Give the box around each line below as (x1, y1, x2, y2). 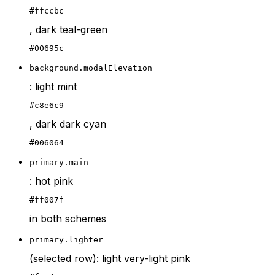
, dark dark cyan (29, 118, 106, 131)
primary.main (29, 158, 88, 168)
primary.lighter (29, 235, 103, 245)
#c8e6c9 (29, 101, 64, 110)
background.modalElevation (29, 63, 152, 73)
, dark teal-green (29, 23, 107, 36)
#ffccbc (29, 6, 64, 16)
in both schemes (29, 212, 106, 225)
